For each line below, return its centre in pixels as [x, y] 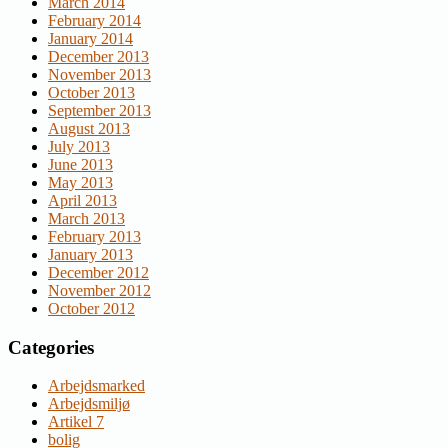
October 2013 [91, 92]
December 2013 [98, 56]
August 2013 [89, 128]
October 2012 [91, 308]
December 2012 [98, 272]
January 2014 [90, 38]
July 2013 [79, 146]
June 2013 [80, 164]
